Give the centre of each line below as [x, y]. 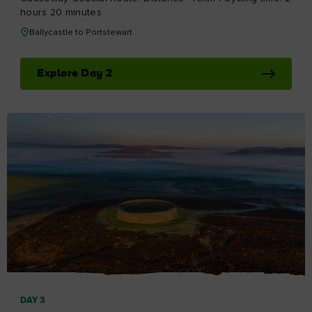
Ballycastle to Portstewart [81, 33]
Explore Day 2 [75, 74]
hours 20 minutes [61, 13]
